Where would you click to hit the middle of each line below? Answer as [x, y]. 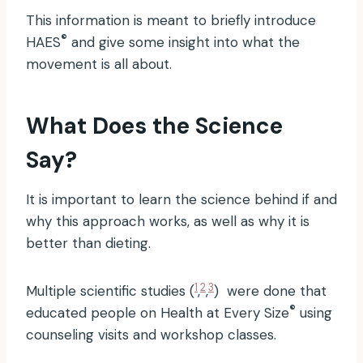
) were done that [270, 291]
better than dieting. [90, 243]
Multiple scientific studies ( [110, 291]
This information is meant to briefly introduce [171, 21]
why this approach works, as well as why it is [168, 222]
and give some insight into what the [184, 43]
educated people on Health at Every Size [158, 313]
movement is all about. [99, 64]
